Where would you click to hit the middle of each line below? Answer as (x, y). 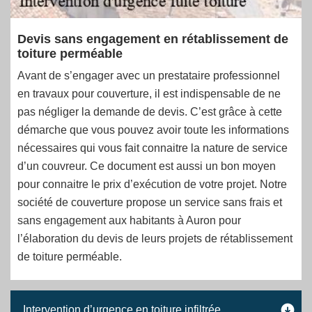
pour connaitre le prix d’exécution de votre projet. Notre (152, 184)
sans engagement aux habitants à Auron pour (129, 220)
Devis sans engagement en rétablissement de (153, 39)
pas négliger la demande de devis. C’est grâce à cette (150, 112)
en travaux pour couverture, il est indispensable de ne (149, 94)
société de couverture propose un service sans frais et (150, 202)
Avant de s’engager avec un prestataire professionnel (149, 76)
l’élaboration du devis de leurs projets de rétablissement (155, 239)
